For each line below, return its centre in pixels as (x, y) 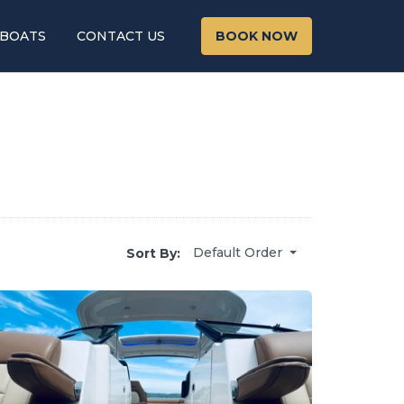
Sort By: (153, 253)
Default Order (238, 253)
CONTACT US (121, 36)
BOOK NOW (257, 36)
